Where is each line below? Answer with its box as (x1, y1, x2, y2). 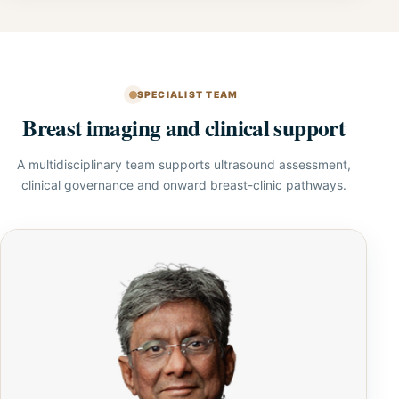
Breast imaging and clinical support (22, 111, 345, 144)
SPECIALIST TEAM (136, 89, 239, 101)
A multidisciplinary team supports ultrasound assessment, (16, 157, 351, 172)
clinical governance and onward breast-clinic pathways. (20, 177, 346, 192)
